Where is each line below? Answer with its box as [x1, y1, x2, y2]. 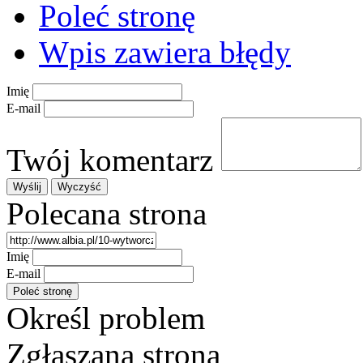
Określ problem [6, 300, 205, 335]
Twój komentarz [6, 142, 213, 177]
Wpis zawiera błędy [39, 34, 291, 70]
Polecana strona [6, 195, 207, 231]
